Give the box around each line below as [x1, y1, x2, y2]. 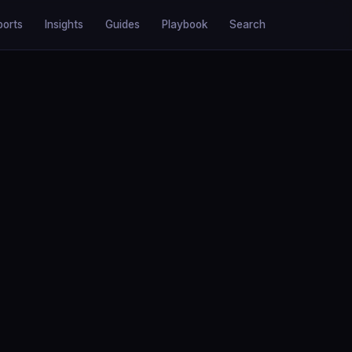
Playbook [162, 18, 207, 31]
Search [229, 18, 266, 31]
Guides [105, 18, 140, 31]
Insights [45, 18, 83, 31]
